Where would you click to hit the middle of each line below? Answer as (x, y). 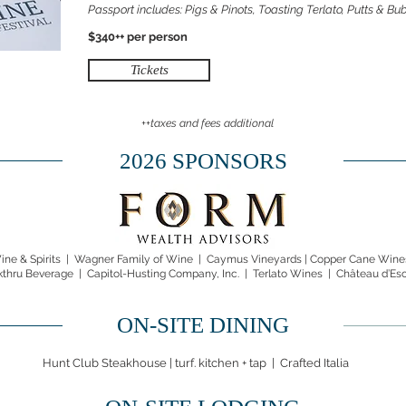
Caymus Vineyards (254, 259)
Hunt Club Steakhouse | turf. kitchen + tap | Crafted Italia (196, 363)
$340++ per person (138, 37)
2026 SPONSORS (203, 161)
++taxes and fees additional (208, 123)
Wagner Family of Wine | (140, 259)
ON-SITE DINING (203, 325)
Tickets (149, 70)
